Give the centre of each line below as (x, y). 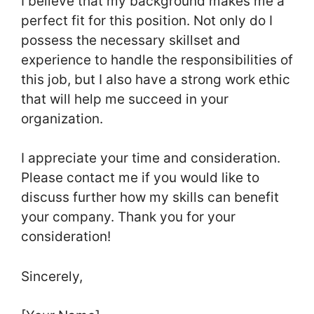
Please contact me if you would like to (140, 178)
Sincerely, (54, 276)
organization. (62, 118)
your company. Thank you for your (128, 217)
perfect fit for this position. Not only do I (147, 20)
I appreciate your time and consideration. (151, 158)
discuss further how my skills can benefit (150, 198)
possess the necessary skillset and (131, 40)
